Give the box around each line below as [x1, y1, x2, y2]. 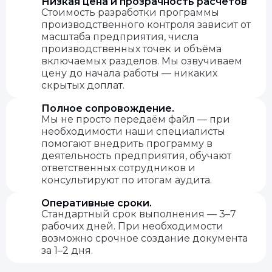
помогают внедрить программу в [41, 138, 212, 149]
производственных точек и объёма [41, 43, 222, 55]
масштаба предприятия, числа [41, 31, 199, 42]
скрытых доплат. [41, 80, 124, 91]
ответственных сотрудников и [41, 162, 195, 174]
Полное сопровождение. [41, 103, 174, 114]
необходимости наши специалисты [41, 126, 225, 137]
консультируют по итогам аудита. [41, 174, 212, 186]
